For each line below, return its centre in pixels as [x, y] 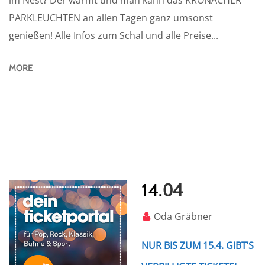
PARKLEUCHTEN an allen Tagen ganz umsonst [111, 18]
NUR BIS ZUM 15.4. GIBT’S [198, 246]
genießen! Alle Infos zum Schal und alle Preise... [114, 36]
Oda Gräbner [183, 217]
